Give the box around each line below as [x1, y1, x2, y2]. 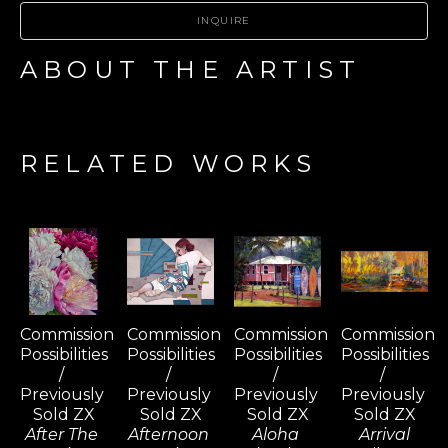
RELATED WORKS [20, 149, 318, 179]
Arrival [359, 425, 410, 445]
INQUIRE [197, 14, 251, 28]
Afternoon [128, 425, 209, 445]
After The [25, 425, 98, 445]
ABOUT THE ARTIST [20, 55, 362, 85]
